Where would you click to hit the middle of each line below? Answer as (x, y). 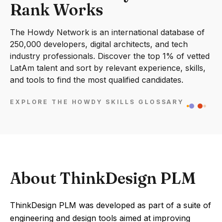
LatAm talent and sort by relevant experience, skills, (108, 68)
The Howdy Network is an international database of (107, 32)
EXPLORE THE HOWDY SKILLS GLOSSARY (97, 102)
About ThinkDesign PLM (103, 178)
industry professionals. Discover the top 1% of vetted (110, 56)
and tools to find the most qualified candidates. (97, 80)
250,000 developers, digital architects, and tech (99, 44)
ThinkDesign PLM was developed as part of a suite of (111, 205)
